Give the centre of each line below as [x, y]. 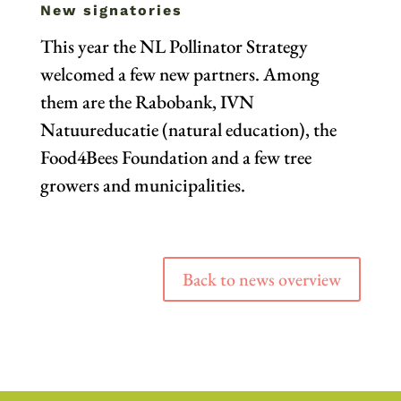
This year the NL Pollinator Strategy [174, 47]
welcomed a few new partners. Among [179, 74]
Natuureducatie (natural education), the [188, 130]
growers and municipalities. [142, 185]
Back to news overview [262, 280]
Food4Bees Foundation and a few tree [175, 158]
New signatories [111, 11]
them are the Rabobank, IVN [147, 102]
